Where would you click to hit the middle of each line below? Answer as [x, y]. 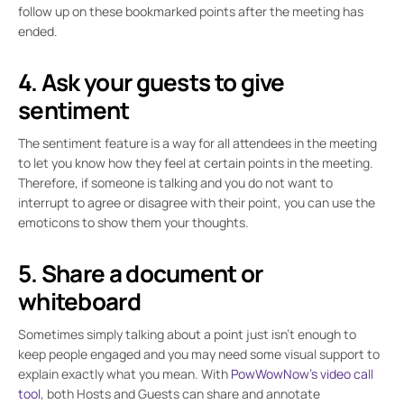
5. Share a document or [141, 273]
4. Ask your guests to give [151, 82]
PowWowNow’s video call [302, 374]
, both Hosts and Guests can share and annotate [180, 394]
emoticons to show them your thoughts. [133, 222]
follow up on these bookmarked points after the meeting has [191, 11]
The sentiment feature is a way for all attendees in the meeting [197, 143]
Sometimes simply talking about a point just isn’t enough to [187, 334]
